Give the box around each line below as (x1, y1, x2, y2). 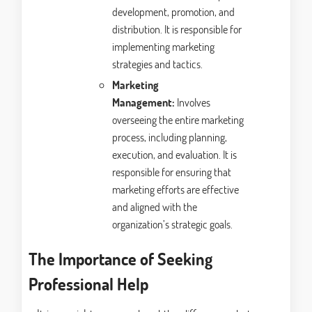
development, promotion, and (112, 4, 235, 19)
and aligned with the (112, 199, 197, 214)
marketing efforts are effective (112, 182, 239, 197)
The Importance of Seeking (29, 248, 212, 270)
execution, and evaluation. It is (112, 147, 237, 162)
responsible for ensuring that (112, 164, 231, 180)
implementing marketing (112, 39, 214, 54)
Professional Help (29, 273, 148, 295)
